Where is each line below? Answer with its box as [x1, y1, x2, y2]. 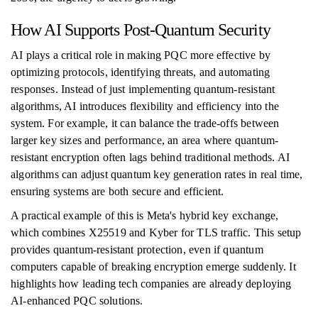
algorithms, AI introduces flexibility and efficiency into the [11, 100, 279, 112]
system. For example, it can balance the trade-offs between [11, 117, 280, 129]
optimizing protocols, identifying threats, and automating [11, 66, 270, 78]
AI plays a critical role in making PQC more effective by [11, 49, 271, 61]
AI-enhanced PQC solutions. [11, 295, 143, 307]
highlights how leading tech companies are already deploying [11, 278, 292, 290]
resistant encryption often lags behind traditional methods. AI [11, 151, 290, 163]
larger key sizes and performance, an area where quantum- [11, 134, 279, 146]
